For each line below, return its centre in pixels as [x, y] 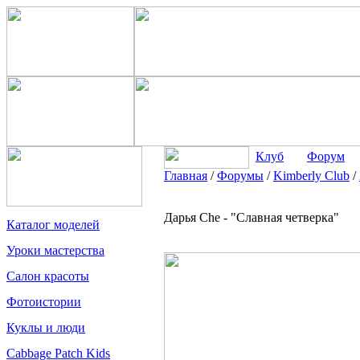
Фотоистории [44, 302]
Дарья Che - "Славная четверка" [252, 217]
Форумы [240, 176]
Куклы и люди [46, 327]
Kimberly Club [311, 176]
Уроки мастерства [55, 250]
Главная [186, 176]
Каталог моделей [53, 225]
